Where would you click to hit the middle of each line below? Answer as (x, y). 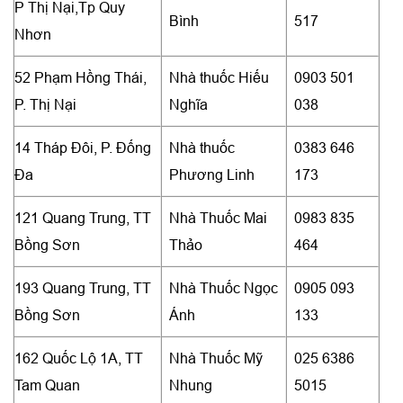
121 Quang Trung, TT (83, 217)
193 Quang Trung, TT (83, 287)
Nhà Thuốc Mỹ (216, 358)
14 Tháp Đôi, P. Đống (83, 147)
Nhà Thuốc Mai (218, 217)
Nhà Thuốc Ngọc (224, 287)
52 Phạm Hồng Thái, (81, 77)
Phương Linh (212, 174)
